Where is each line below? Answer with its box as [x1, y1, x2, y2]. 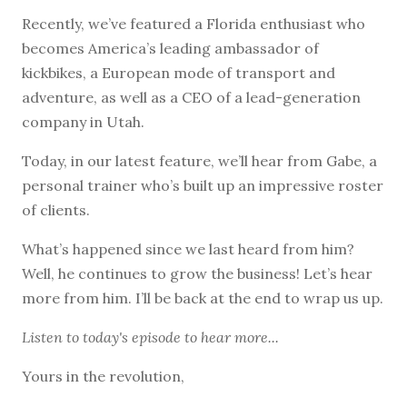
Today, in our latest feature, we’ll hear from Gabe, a [22, 151, 377, 170]
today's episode [83, 327, 181, 346]
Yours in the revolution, [22, 366, 184, 385]
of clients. [22, 200, 90, 219]
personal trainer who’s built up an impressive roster [22, 175, 383, 194]
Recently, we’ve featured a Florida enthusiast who [22, 14, 365, 33]
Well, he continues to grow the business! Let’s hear [22, 263, 372, 283]
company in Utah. [22, 112, 144, 131]
